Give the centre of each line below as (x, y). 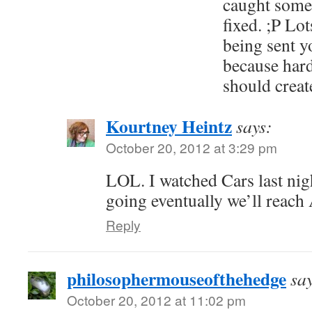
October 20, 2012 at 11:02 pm (156, 300)
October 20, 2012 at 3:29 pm (192, 147)
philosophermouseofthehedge (177, 279)
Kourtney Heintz (169, 126)
